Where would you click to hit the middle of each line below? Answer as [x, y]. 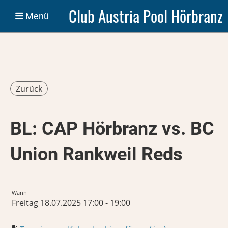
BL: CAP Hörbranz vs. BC [112, 129]
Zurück [29, 89]
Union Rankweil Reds [96, 154]
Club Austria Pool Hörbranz [146, 16]
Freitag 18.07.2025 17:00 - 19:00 [71, 203]
